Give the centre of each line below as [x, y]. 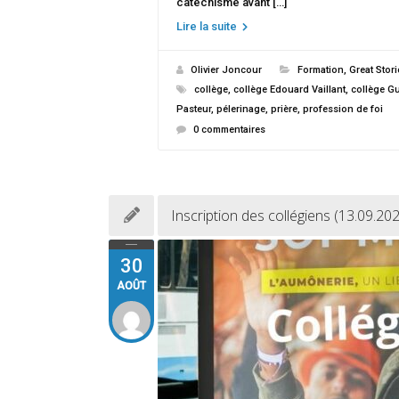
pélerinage [241, 109]
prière [284, 109]
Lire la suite [208, 26]
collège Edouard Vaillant [289, 90]
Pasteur [194, 109]
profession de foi [343, 109]
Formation [321, 70]
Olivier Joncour [226, 70]
